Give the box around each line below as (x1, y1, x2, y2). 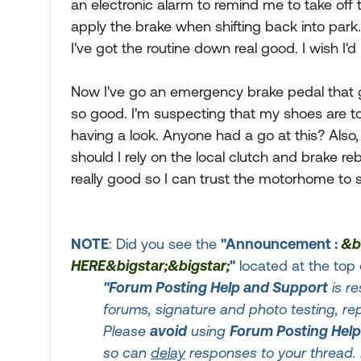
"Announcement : (221, 235, 341, 252)
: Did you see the (109, 235, 221, 252)
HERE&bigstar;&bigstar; (71, 257, 230, 274)
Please (103, 322, 150, 339)
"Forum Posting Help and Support (103, 279, 328, 296)
